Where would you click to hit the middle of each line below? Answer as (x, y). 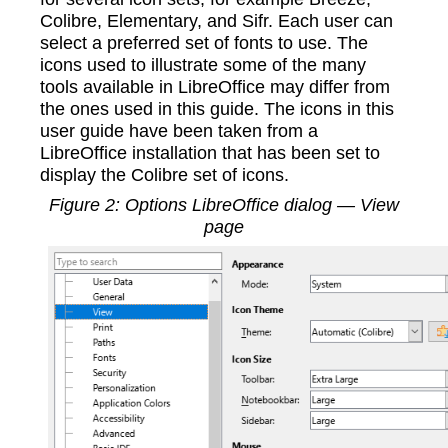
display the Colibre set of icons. (164, 175)
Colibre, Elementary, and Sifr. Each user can (216, 21)
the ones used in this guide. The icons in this (217, 109)
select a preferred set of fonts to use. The (204, 43)
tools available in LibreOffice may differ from (215, 87)
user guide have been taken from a (179, 131)
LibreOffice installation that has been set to (210, 153)
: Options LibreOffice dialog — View (257, 205)
